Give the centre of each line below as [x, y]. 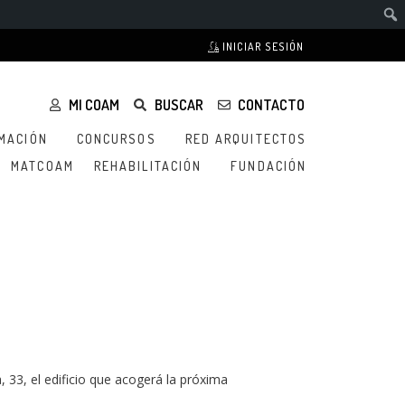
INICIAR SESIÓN [262, 47]
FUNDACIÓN [269, 166]
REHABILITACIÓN [148, 166]
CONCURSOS [116, 139]
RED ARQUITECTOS [246, 139]
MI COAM [94, 105]
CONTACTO [272, 105]
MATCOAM [42, 166]
